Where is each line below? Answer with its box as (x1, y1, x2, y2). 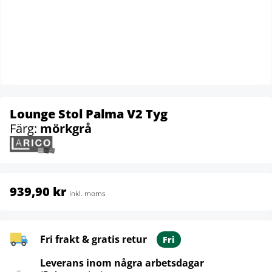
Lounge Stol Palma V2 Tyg (10, 106, 168, 122)
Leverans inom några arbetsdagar (40, 256, 204, 270)
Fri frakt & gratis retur (40, 232, 147, 246)
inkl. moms (69, 188, 106, 199)
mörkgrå (40, 120, 92, 137)
